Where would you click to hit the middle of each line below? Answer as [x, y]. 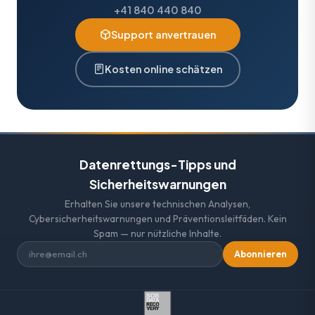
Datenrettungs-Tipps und [157, 164]
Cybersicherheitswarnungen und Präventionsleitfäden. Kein [157, 218]
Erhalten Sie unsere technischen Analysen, [157, 204]
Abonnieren [261, 254]
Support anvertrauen [163, 34]
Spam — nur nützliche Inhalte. [157, 233]
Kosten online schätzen [163, 69]
